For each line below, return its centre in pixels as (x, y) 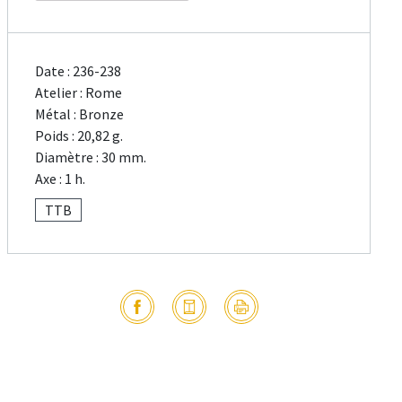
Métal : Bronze (80, 114)
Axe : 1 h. (61, 179)
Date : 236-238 (79, 71)
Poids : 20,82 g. (79, 136)
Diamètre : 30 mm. (91, 157)
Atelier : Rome (79, 93)
